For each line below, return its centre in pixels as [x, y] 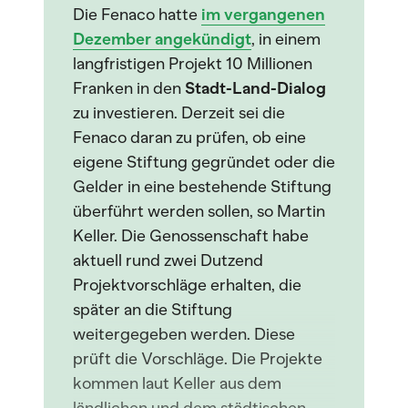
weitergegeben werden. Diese [184, 334]
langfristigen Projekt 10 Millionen [193, 64]
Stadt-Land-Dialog [255, 88]
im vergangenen [263, 15]
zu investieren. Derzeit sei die [179, 113]
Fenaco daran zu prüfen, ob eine [189, 138]
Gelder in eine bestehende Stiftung [202, 187]
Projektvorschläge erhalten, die [187, 285]
